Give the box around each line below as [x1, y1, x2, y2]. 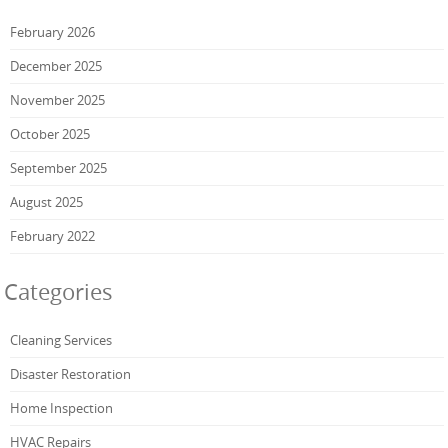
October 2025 [10, 124, 90, 143]
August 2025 [10, 192, 83, 211]
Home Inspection [10, 399, 113, 418]
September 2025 [10, 158, 107, 177]
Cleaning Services [10, 331, 112, 350]
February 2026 [10, 22, 95, 41]
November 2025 [10, 90, 105, 109]
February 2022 [10, 226, 95, 245]
